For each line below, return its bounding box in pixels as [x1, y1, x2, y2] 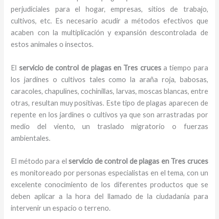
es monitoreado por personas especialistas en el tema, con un [11, 169, 208, 177]
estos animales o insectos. [11, 40, 94, 49]
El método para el [11, 157, 69, 165]
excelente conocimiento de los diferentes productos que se [11, 180, 208, 189]
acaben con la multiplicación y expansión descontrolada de [11, 28, 208, 37]
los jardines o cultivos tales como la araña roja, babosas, [11, 75, 208, 84]
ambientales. [11, 133, 51, 142]
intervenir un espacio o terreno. [11, 204, 111, 212]
